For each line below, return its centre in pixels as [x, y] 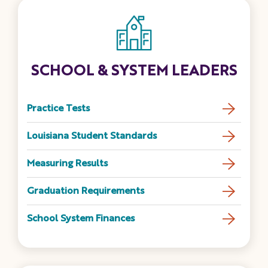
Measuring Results [67, 164]
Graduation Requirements [86, 192]
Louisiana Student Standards [92, 137]
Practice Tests [58, 109]
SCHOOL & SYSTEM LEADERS [134, 72]
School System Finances [81, 219]
